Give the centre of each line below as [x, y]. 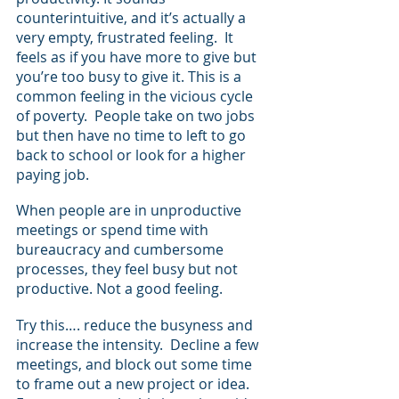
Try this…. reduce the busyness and [136, 325]
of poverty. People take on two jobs [137, 115]
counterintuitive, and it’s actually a [133, 17]
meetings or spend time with [114, 230]
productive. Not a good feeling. [121, 289]
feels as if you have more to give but [138, 57]
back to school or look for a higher [133, 155]
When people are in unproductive [130, 211]
